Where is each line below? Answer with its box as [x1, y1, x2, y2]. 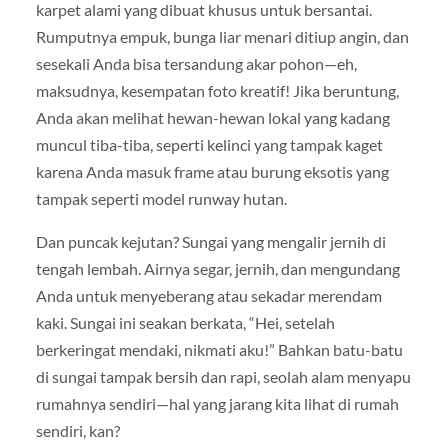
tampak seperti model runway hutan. [35, 188, 287, 208]
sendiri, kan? [35, 420, 120, 440]
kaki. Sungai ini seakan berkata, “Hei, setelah [35, 312, 335, 332]
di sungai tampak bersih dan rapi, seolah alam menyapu [35, 366, 411, 386]
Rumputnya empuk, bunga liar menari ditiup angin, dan [35, 26, 409, 46]
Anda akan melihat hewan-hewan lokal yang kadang [35, 107, 390, 127]
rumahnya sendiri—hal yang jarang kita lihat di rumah [35, 393, 399, 413]
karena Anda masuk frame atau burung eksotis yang [35, 161, 389, 181]
